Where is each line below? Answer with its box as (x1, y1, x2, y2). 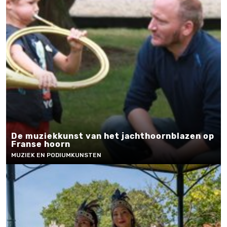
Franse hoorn (11, 139, 70, 149)
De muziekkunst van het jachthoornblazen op (11, 131, 214, 141)
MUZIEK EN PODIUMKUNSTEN (11, 152, 101, 159)
